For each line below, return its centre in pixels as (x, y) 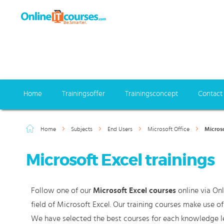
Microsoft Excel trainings (120, 160)
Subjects (82, 129)
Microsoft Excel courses (134, 190)
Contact (210, 94)
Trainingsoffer (83, 94)
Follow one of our (62, 190)
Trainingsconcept (151, 94)
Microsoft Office (169, 129)
